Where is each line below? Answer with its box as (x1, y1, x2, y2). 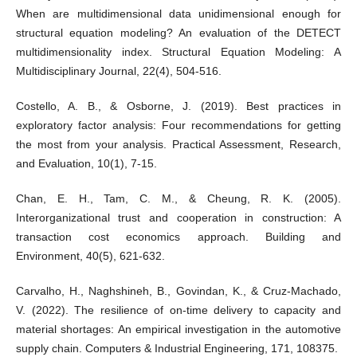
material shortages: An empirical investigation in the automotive (15, 323, 342, 336)
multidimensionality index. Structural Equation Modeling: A (15, 45, 342, 59)
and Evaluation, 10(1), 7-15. (15, 157, 157, 171)
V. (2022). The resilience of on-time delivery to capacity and (15, 304, 342, 317)
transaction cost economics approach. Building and (15, 230, 342, 244)
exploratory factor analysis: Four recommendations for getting (15, 119, 342, 132)
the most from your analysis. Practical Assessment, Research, (15, 138, 342, 151)
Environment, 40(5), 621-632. (15, 249, 165, 263)
